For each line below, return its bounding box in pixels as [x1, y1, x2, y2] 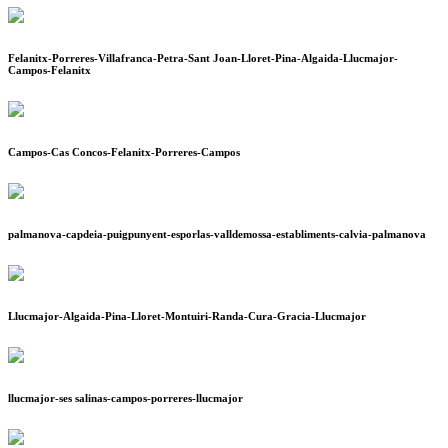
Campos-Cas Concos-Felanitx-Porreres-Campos [8, 146, 240, 159]
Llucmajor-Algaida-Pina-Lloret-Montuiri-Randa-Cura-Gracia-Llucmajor [8, 310, 366, 323]
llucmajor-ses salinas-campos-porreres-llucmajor [8, 392, 243, 405]
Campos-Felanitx [8, 64, 91, 77]
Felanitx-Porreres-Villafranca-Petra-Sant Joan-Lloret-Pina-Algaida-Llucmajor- [8, 52, 398, 65]
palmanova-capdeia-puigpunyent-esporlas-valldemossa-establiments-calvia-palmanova [8, 228, 426, 241]
